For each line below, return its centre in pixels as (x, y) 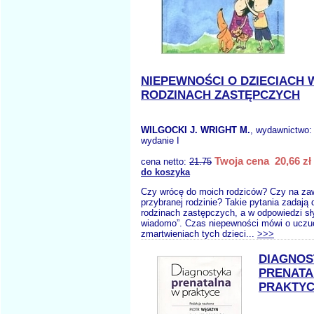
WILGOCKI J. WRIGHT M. (196, 130)
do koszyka (165, 172)
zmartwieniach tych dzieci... (199, 234)
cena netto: (165, 162)
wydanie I (160, 141)
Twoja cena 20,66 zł (263, 161)
